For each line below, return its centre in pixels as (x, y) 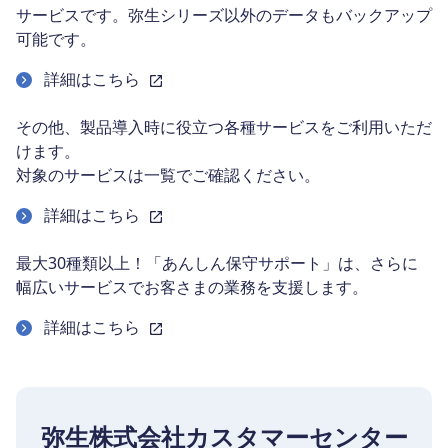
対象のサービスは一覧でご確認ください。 (168, 175)
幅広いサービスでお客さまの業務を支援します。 (192, 287)
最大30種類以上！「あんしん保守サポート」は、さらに (217, 263)
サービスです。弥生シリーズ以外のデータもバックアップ (224, 15)
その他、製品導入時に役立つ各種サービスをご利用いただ (224, 127)
